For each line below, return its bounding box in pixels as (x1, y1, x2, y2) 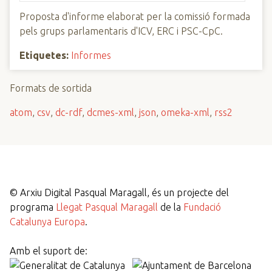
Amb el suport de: (10, 245, 87, 256)
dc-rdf (55, 107, 82, 118)
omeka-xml (161, 107, 209, 118)
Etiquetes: (19, 50, 69, 61)
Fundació (183, 202, 221, 212)
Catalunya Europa (10, 216, 85, 227)
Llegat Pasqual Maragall (56, 202, 158, 212)
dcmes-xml (87, 107, 134, 118)
